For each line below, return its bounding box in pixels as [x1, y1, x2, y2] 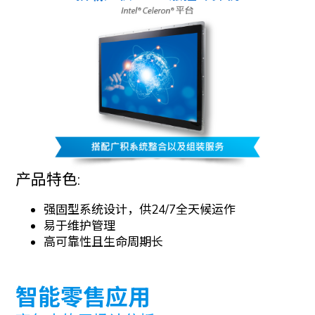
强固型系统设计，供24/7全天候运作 [44, 201, 236, 218]
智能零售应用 [15, 282, 151, 313]
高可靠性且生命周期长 [44, 233, 164, 250]
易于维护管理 [44, 217, 116, 234]
